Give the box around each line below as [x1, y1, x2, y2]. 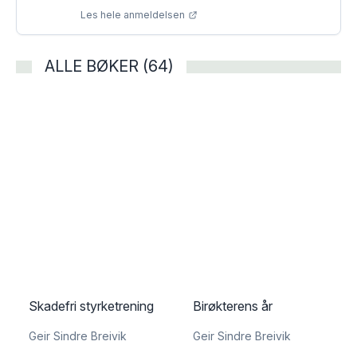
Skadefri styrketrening [29, 298, 154, 314]
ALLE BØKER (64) [45, 57, 174, 76]
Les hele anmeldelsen [80, 9, 185, 21]
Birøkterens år [193, 298, 273, 314]
